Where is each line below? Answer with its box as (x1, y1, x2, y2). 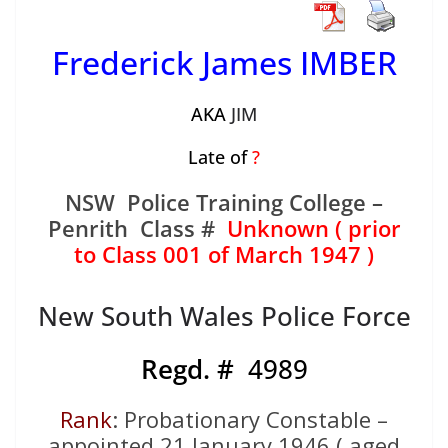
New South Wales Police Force (37, 298, 411, 335)
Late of (188, 145, 247, 170)
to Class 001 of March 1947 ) (74, 239, 374, 270)
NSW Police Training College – (65, 187, 383, 218)
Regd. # (140, 351, 248, 388)
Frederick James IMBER (51, 41, 397, 85)
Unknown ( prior (226, 213, 401, 244)
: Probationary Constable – (112, 404, 388, 435)
